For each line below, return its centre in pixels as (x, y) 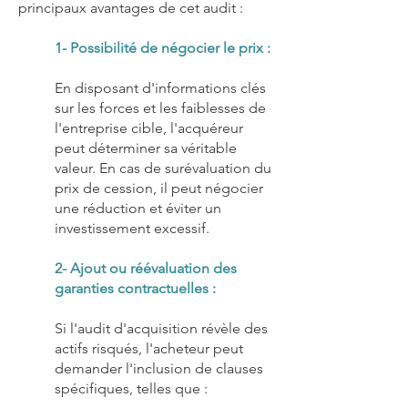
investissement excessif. (132, 228)
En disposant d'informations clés (160, 88)
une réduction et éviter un (138, 208)
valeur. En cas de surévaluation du (163, 168)
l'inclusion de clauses (194, 368)
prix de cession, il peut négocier (159, 188)
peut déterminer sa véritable (146, 148)
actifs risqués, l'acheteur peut (149, 348)
